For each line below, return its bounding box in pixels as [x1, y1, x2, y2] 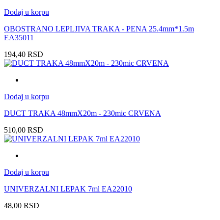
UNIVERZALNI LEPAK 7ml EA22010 [4, 185, 132, 193]
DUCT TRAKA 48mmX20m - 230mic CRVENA [4, 109, 161, 118]
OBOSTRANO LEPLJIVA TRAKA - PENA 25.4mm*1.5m [4, 25, 194, 33]
